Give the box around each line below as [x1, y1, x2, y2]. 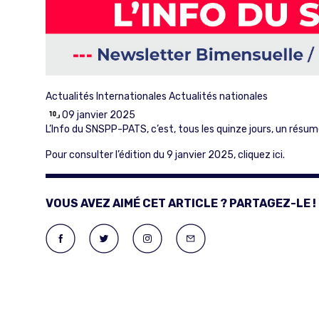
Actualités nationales [169, 90, 268, 103]
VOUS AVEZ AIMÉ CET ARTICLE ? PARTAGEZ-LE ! [46, 197, 316, 211]
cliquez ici [238, 149, 283, 162]
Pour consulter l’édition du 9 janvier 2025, [46, 149, 238, 162]
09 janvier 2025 [62, 109, 135, 122]
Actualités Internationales [46, 90, 167, 103]
